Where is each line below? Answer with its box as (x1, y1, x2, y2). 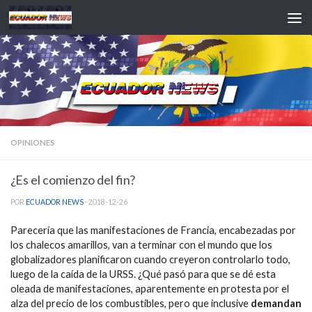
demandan (251, 297, 302, 309)
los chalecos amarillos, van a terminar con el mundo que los (10, 238, 272, 251)
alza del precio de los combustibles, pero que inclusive (10, 297, 251, 309)
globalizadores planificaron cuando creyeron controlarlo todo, (10, 253, 290, 265)
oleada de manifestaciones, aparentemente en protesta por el (10, 282, 289, 295)
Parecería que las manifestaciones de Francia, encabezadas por (10, 224, 296, 236)
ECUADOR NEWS (26, 197, 84, 206)
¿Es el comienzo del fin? (10, 171, 135, 187)
